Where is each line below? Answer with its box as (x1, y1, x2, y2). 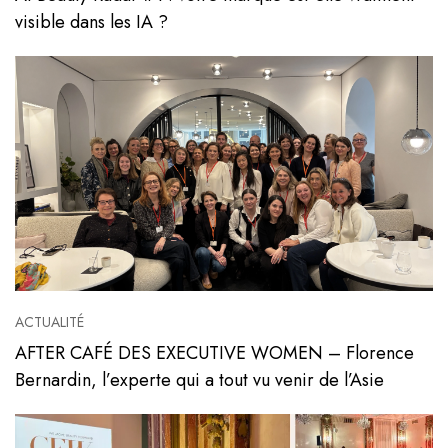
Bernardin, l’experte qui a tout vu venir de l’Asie (15, 367, 384, 393)
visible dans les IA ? (15, 8, 168, 35)
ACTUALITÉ (15, 312, 84, 332)
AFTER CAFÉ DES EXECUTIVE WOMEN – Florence (15, 340, 414, 366)
